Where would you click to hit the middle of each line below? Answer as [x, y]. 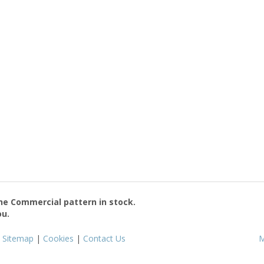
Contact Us [104, 238]
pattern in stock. [98, 202]
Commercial [36, 202]
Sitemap [18, 238]
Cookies [58, 238]
